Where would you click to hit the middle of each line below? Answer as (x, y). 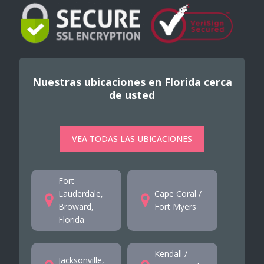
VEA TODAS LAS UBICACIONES (132, 138)
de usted (132, 95)
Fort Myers (175, 206)
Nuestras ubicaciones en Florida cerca (132, 82)
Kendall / (171, 253)
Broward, (76, 206)
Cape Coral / (178, 193)
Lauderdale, (80, 193)
